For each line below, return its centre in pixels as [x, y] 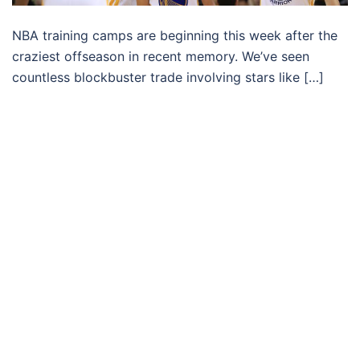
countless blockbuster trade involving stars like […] [168, 77]
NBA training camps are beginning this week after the [175, 35]
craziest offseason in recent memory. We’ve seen [161, 56]
